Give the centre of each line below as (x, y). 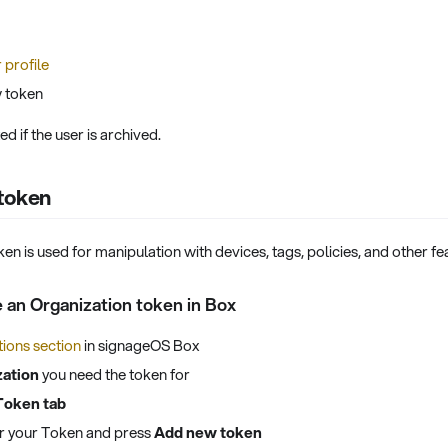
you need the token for (114, 374)
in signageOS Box (140, 345)
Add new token (208, 431)
